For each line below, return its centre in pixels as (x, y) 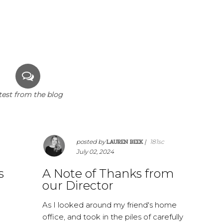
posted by (92, 142)
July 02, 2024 (95, 152)
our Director (78, 186)
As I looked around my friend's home (110, 205)
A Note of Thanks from (108, 174)
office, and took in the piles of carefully (113, 217)
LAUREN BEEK (125, 142)
